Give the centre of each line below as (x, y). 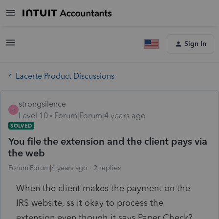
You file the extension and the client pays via (108, 141)
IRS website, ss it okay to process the (90, 203)
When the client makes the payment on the (103, 188)
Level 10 (33, 115)
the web (27, 153)
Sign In (195, 44)
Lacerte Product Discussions (65, 76)
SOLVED (21, 125)
